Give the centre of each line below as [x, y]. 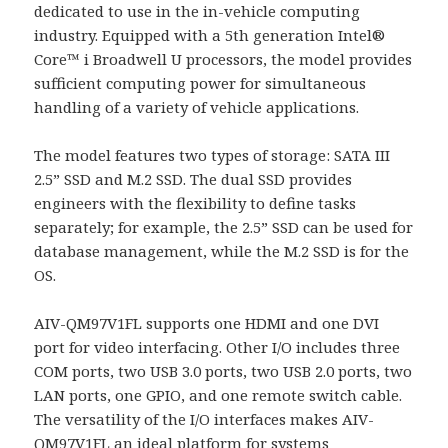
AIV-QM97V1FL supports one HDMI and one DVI [207, 323]
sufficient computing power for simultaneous [200, 83]
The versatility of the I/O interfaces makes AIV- [204, 419]
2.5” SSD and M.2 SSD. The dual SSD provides [193, 179]
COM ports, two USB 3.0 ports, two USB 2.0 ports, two [223, 371]
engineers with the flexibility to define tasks [195, 203]
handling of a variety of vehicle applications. [197, 107]
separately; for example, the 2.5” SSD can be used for [224, 227]
